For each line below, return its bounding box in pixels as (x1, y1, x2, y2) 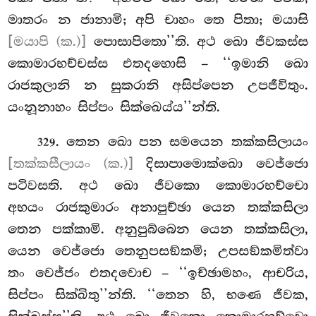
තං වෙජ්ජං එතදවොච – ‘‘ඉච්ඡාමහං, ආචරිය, (8, 265, 308, 281)
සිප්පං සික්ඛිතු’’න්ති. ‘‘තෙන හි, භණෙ (8, 287, 273, 303)
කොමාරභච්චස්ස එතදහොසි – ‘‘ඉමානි (8, 55, 284, 71)
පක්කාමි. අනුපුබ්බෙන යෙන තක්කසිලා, (52, 221, 308, 238)
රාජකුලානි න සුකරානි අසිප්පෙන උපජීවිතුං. (8, 77, 308, 93)
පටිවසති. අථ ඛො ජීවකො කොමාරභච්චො (8, 178, 308, 194)
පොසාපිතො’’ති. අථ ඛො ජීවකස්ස (85, 33, 308, 49)
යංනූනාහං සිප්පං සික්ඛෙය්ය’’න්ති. (8, 99, 221, 115)
